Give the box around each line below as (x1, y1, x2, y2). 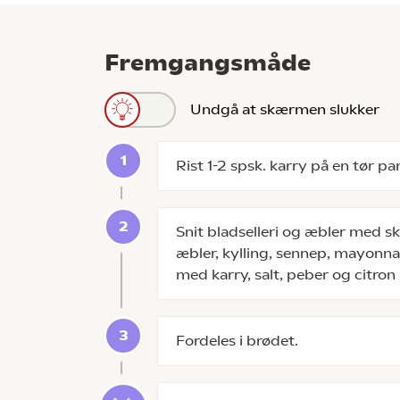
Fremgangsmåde (104, 49, 311, 76)
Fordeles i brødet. (176, 332, 298, 349)
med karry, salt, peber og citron (176, 266, 396, 283)
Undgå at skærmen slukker (190, 101, 379, 118)
